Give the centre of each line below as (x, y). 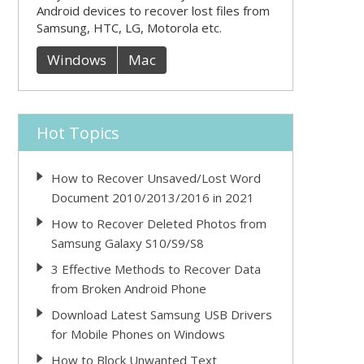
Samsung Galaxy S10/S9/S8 (127, 243)
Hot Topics (78, 133)
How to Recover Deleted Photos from (158, 223)
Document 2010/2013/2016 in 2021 (152, 197)
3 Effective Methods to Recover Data (156, 269)
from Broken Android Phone (128, 288)
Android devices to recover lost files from (153, 11)
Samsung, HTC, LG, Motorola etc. (129, 28)
